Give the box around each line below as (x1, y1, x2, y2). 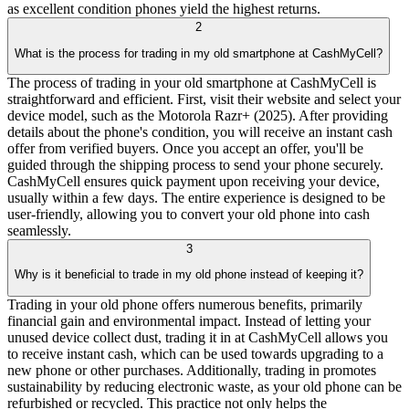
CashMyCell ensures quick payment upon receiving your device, (7, 173, 380, 189)
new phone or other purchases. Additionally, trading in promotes (7, 362, 376, 378)
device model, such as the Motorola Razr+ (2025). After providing (7, 108, 388, 123)
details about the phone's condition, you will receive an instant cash (7, 124, 393, 140)
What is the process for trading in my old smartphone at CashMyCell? (15, 46, 383, 60)
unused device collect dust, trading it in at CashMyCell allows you (7, 329, 388, 345)
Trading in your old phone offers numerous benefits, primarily (7, 296, 362, 312)
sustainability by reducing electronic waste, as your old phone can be (7, 378, 402, 394)
